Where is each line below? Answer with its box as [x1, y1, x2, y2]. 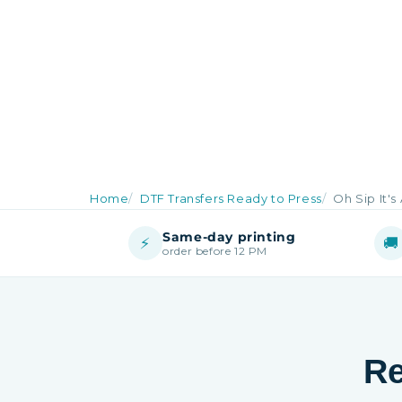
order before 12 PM [162, 243, 267, 258]
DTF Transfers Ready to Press [140, 191, 322, 205]
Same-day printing [162, 229, 296, 244]
